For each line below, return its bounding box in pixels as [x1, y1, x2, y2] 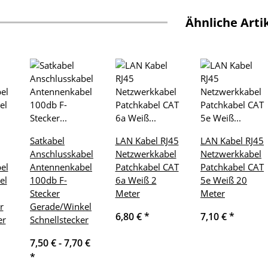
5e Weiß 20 [200, 174, 247, 187]
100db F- [30, 174, 67, 187]
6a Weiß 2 [115, 174, 157, 187]
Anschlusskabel [30, 148, 93, 160]
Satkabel [30, 135, 65, 147]
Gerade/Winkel [30, 200, 92, 213]
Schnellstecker [30, 214, 89, 226]
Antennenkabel [30, 161, 92, 173]
